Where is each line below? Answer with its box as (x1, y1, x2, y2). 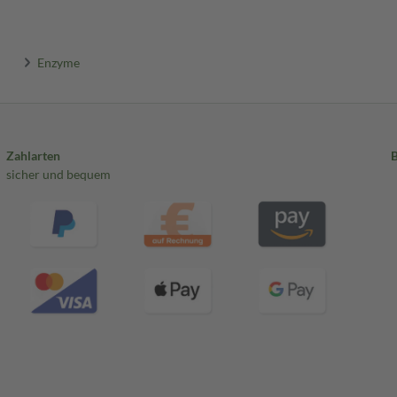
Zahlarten (5, 148, 60, 164)
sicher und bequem (5, 167, 111, 183)
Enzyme (37, 54, 81, 70)
